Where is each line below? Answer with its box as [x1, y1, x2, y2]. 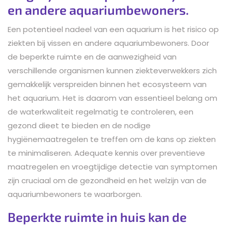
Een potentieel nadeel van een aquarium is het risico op [8, 23, 219, 35]
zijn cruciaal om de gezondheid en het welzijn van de [8, 175, 207, 186]
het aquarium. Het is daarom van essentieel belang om [8, 92, 217, 103]
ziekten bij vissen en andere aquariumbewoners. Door [8, 37, 209, 48]
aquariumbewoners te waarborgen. [8, 188, 142, 199]
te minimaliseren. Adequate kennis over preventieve [8, 147, 205, 158]
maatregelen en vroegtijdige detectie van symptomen [8, 161, 217, 172]
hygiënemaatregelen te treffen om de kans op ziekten [8, 133, 216, 145]
